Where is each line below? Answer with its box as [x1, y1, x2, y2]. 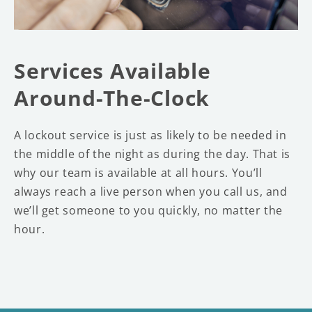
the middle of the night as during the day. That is [14, 146, 291, 162]
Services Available [14, 56, 211, 85]
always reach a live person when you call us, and [14, 183, 288, 199]
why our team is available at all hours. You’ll [14, 164, 263, 180]
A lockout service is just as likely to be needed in [14, 127, 287, 143]
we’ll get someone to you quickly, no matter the [14, 202, 283, 218]
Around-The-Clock [14, 83, 210, 112]
